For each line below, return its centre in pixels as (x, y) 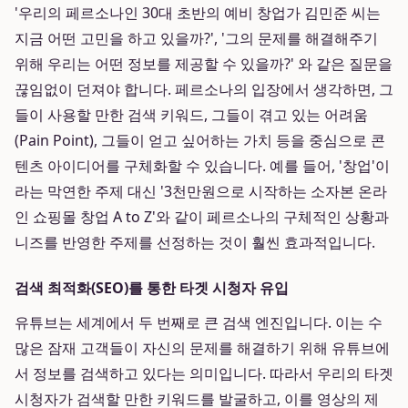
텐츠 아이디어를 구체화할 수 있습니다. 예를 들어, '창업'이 (202, 166)
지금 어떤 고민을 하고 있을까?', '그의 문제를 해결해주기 (196, 38)
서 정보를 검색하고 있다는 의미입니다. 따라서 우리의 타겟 (204, 373)
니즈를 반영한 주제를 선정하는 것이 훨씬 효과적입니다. (195, 242)
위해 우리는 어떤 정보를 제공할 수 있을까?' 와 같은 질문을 (204, 64)
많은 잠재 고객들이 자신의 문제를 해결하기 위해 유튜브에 (202, 348)
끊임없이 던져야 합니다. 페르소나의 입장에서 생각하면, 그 (204, 89)
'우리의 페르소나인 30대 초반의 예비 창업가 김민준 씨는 (198, 13)
